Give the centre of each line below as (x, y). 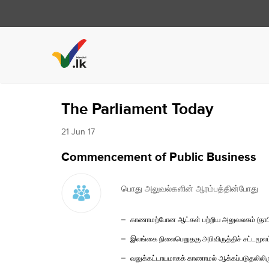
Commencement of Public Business (159, 157)
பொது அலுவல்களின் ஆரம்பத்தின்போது (190, 189)
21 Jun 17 (78, 132)
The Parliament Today (137, 110)
